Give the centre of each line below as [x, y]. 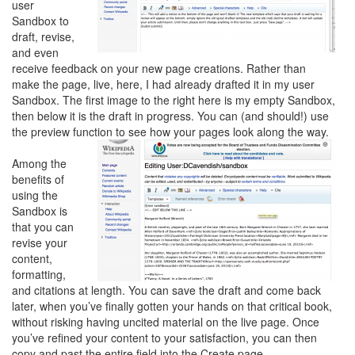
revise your [40, 242]
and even [35, 52]
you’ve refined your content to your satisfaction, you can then [164, 337]
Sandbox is [40, 210]
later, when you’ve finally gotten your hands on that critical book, [172, 305]
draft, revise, [43, 36]
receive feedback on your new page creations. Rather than [159, 68]
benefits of [38, 179]
